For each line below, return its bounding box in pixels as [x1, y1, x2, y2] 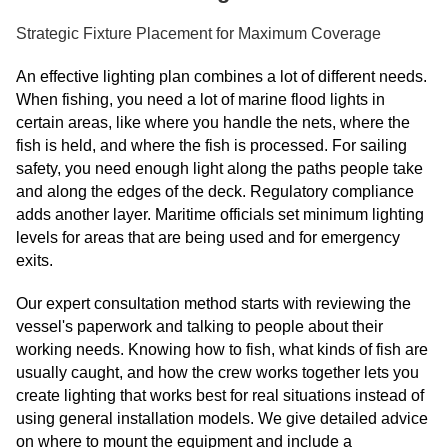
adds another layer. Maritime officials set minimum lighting [16, 206, 424, 224]
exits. [16, 252, 53, 270]
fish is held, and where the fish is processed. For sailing [16, 137, 407, 155]
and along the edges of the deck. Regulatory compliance [16, 183, 414, 201]
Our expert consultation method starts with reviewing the [16, 295, 411, 313]
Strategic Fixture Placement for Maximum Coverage [16, 25, 381, 43]
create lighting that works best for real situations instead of [16, 387, 424, 405]
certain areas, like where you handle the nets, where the [16, 114, 410, 132]
